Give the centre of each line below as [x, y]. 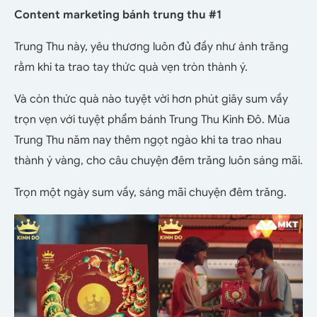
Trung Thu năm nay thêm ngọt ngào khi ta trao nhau [148, 140]
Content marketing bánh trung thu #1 [118, 15]
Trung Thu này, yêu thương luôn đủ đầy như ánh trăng [151, 46]
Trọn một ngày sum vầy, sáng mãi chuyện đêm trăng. [150, 192]
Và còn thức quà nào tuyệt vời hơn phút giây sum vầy [151, 99]
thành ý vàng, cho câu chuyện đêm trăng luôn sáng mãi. [158, 160]
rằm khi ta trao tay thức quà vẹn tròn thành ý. [131, 67]
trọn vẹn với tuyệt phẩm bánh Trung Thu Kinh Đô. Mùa [152, 119]
